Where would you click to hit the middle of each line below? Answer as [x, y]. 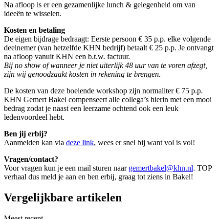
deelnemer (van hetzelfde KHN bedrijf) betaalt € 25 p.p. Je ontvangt [109, 48]
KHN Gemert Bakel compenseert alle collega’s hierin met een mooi [108, 100]
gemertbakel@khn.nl [161, 168]
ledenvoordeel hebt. [34, 117]
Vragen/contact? [31, 159]
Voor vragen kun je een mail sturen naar [66, 168]
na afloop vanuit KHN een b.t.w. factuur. [67, 57]
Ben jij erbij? [26, 134]
